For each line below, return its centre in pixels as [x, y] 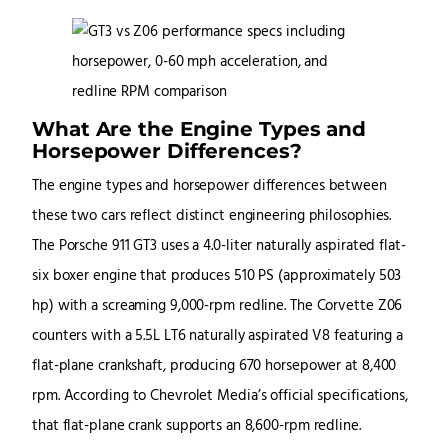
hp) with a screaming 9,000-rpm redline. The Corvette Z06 [217, 307]
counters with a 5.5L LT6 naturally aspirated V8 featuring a [218, 337]
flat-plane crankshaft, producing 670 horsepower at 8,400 [214, 367]
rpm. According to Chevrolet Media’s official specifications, [220, 397]
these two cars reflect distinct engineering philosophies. [212, 217]
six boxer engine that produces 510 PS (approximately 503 [217, 277]
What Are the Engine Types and [199, 129]
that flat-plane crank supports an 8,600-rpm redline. [196, 427]
